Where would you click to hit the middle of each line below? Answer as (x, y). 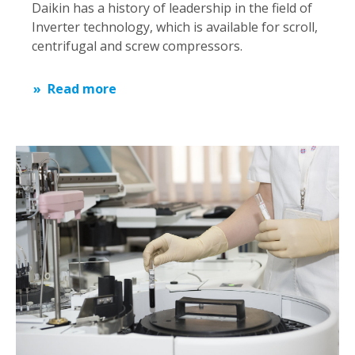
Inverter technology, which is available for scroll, (175, 27)
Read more (82, 88)
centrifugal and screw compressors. (137, 46)
